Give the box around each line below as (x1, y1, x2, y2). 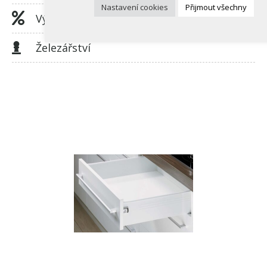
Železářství (36, 40, 91, 55)
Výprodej (36, 11, 82, 26)
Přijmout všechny (185, 2, 247, 13)
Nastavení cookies (101, 2, 168, 13)
